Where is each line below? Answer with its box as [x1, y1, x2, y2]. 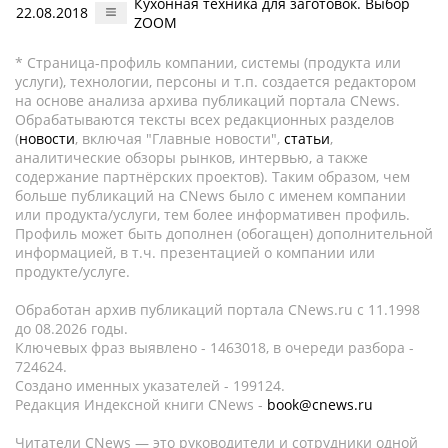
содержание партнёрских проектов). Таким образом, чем [15, 167, 410, 186]
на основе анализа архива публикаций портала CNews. [15, 91, 400, 110]
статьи [284, 129, 330, 148]
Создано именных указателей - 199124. [15, 376, 285, 395]
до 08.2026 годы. [15, 319, 128, 338]
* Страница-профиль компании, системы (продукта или [15, 53, 401, 72]
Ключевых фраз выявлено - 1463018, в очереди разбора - [15, 338, 414, 357]
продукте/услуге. [15, 262, 130, 281]
